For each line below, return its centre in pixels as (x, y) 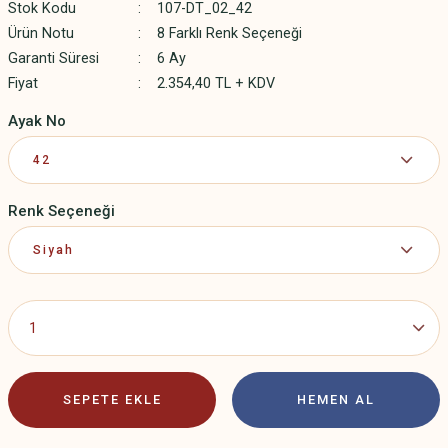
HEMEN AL (336, 399)
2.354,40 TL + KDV (215, 83)
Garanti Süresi (53, 58)
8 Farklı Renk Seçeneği (229, 33)
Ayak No (37, 121)
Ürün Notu (41, 33)
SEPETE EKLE (112, 399)
